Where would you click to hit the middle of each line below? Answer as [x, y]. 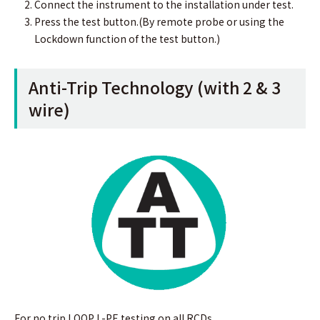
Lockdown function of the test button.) [127, 39]
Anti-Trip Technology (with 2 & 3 [155, 87]
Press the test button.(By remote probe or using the [159, 22]
